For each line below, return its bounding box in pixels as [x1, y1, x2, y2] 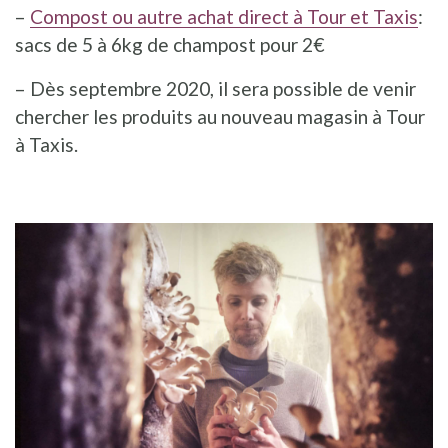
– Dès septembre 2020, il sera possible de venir [15, 76, 416, 100]
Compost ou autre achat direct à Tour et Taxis [30, 4, 418, 28]
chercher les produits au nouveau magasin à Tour [15, 104, 425, 128]
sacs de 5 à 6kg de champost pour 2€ [15, 32, 325, 56]
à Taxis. [15, 132, 78, 156]
